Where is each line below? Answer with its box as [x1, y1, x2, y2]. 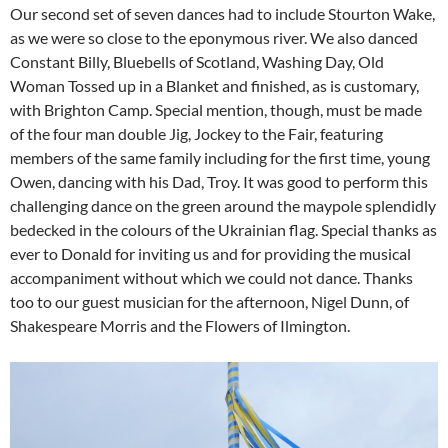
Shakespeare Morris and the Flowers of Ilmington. [10, 315, 350, 335]
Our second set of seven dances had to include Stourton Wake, [10, 3, 435, 23]
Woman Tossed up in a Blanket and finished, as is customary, [10, 75, 419, 95]
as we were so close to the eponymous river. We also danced [10, 27, 418, 47]
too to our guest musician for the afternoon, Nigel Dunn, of [10, 291, 409, 311]
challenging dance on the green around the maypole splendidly [10, 195, 436, 215]
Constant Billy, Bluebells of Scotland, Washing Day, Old [10, 51, 384, 71]
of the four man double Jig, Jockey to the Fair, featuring [10, 123, 383, 143]
